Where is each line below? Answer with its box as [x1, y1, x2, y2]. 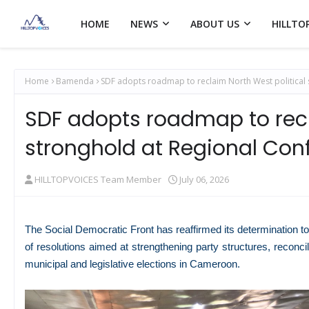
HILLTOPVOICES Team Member [34, 173, 161, 186]
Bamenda [56, 75, 94, 87]
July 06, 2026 [179, 173, 229, 186]
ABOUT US [190, 17, 239, 30]
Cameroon [190, 258, 237, 270]
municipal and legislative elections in [25, 258, 190, 270]
